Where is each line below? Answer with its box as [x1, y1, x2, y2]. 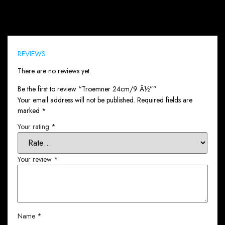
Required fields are [137, 94, 192, 105]
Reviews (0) [23, 19, 70, 30]
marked [18, 105, 42, 116]
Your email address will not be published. [18, 94, 135, 105]
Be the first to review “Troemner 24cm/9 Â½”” [18, 83, 157, 94]
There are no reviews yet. [18, 65, 91, 76]
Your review [18, 154, 54, 165]
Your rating [18, 121, 51, 132]
